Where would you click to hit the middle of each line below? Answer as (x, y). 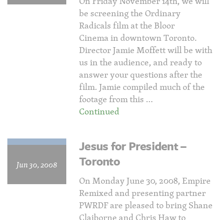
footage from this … (116, 99)
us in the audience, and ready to (140, 62)
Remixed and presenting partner (142, 193)
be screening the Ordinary (130, 13)
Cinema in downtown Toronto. (138, 38)
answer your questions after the (141, 74)
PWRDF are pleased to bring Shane (146, 205)
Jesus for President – (133, 146)
